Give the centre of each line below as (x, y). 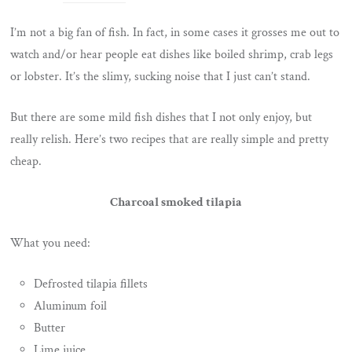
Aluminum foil (71, 306)
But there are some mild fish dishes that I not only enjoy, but (161, 117)
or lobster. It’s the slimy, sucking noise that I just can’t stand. (161, 76)
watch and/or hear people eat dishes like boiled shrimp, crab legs (172, 54)
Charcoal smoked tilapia (176, 202)
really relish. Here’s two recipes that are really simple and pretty (170, 139)
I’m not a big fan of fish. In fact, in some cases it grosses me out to (175, 32)
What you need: (51, 243)
